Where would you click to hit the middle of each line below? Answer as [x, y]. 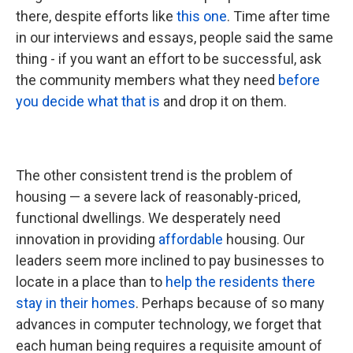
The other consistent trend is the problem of [154, 175]
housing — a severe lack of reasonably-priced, [158, 197]
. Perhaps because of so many [230, 303]
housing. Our [264, 239]
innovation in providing [87, 239]
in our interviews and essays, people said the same [175, 37]
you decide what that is [88, 101]
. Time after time [279, 16]
